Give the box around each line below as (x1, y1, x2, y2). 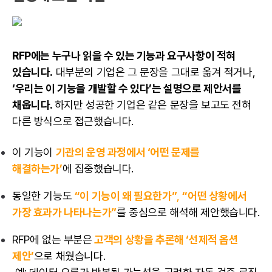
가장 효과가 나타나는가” (12, 205, 117, 219)
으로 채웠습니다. (33, 249, 106, 262)
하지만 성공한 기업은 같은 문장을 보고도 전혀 (54, 98, 251, 111)
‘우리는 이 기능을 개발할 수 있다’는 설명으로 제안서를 (12, 81, 242, 95)
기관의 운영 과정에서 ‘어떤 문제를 (55, 145, 200, 158)
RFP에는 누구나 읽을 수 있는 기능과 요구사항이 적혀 (12, 49, 236, 62)
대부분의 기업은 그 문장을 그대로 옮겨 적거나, (53, 65, 256, 78)
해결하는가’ (12, 161, 63, 175)
